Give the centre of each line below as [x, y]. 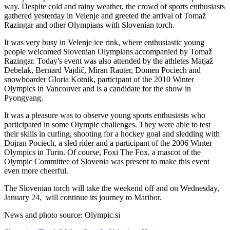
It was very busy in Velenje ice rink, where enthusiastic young [104, 42]
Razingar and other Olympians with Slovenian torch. [89, 25]
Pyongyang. [24, 98]
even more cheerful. [36, 170]
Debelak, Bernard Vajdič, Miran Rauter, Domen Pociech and [102, 70]
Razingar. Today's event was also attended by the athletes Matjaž [109, 61]
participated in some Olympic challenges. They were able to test [107, 124]
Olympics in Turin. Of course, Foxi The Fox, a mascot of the [102, 152]
